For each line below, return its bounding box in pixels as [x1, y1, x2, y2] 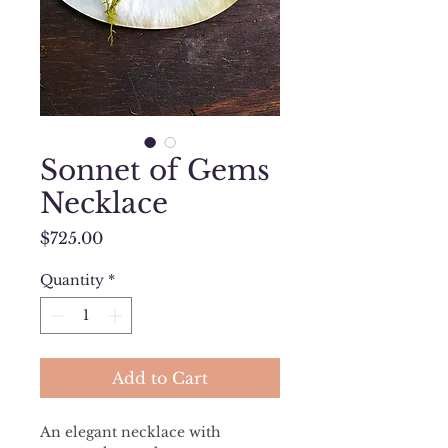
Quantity [40, 271, 104, 290]
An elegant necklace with [40, 423, 225, 442]
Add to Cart [112, 368, 208, 389]
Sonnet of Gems [40, 153, 270, 189]
